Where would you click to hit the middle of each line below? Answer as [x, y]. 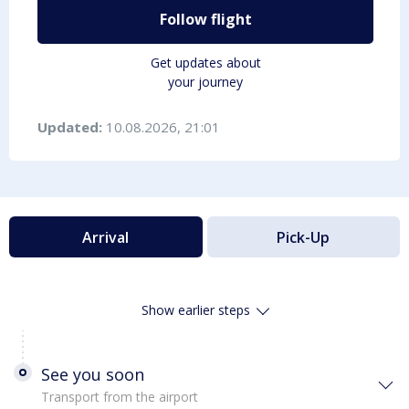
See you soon [93, 375]
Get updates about [205, 63]
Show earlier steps [196, 310]
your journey [205, 82]
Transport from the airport [120, 397]
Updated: [72, 127]
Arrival [106, 237]
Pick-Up [304, 237]
